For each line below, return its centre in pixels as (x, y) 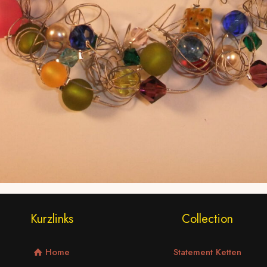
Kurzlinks (52, 219)
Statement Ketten (207, 252)
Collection (207, 219)
